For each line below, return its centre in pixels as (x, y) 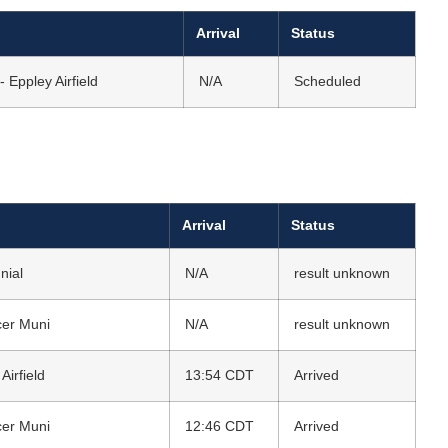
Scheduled (327, 81)
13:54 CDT (219, 375)
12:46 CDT (219, 426)
